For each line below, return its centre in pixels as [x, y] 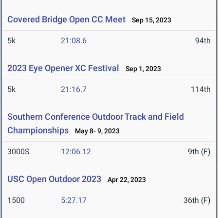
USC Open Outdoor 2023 [54, 179]
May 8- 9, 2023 [95, 131]
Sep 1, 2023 [141, 69]
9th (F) [199, 152]
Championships [38, 130]
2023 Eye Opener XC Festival [63, 68]
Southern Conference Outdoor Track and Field [96, 117]
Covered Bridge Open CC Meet [66, 19]
